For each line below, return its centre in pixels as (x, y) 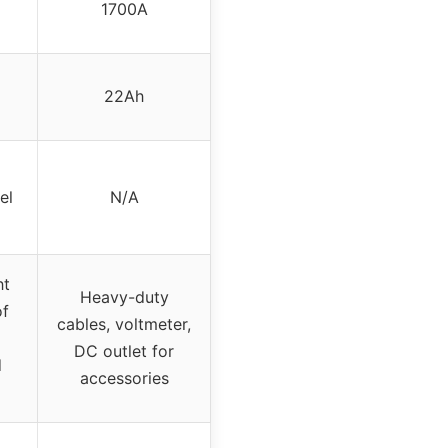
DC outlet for (124, 351)
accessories (124, 378)
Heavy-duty (124, 297)
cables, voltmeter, (124, 324)
